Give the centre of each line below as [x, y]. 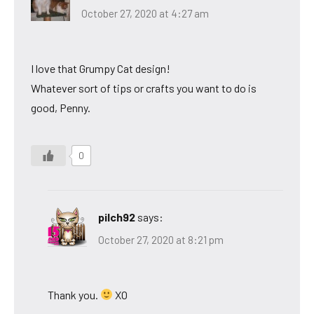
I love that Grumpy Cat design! [101, 69]
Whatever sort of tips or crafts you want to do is [144, 88]
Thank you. [74, 294]
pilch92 [117, 217]
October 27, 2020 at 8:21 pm [161, 239]
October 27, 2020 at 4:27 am [145, 14]
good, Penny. [61, 108]
